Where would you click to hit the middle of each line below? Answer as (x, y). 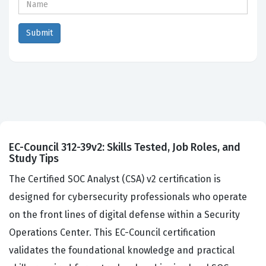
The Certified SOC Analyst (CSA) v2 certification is (115, 179)
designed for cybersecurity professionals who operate (128, 197)
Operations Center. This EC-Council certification (112, 233)
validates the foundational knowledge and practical (122, 251)
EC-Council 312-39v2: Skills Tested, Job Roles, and (125, 148)
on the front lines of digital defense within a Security (124, 215)
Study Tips (34, 159)
